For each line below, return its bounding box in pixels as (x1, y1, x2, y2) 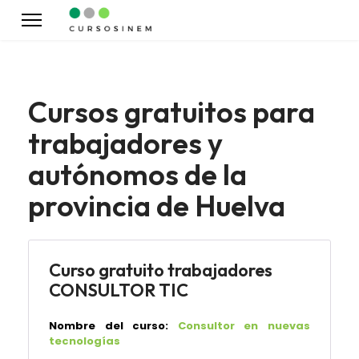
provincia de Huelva (28, 188, 285, 224)
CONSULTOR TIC (49, 279, 188, 301)
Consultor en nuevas (177, 318, 311, 333)
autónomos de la (28, 156, 247, 192)
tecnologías (49, 333, 120, 349)
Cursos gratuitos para (28, 94, 315, 130)
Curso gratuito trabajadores (49, 259, 272, 281)
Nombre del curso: (49, 318, 169, 333)
